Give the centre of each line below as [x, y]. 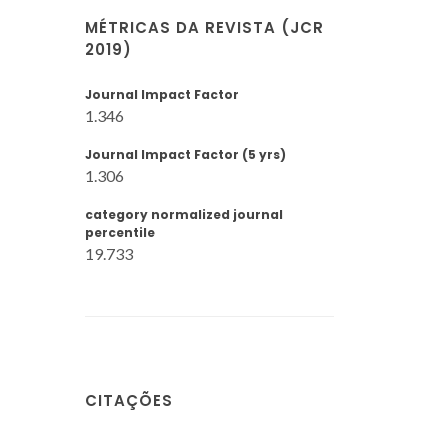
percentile [120, 232]
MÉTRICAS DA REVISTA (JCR [204, 27]
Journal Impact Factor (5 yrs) [185, 154]
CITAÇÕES [129, 400]
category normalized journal [184, 214]
